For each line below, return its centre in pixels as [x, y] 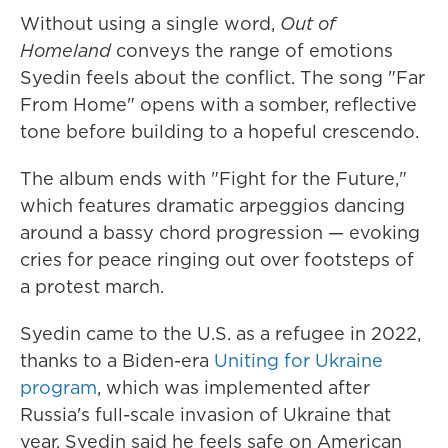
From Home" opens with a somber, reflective [218, 104]
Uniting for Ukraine [298, 360]
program [58, 387]
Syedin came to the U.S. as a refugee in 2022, [220, 333]
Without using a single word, [150, 23]
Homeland [65, 50]
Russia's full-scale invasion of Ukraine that [205, 414]
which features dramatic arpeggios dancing [212, 205]
